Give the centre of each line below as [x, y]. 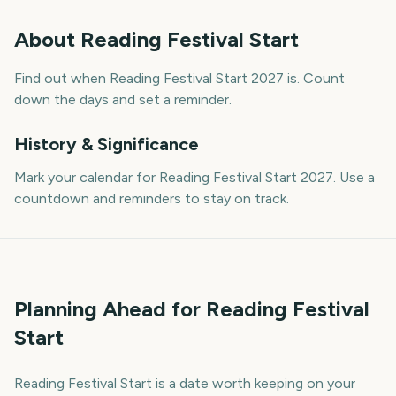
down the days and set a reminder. [123, 99]
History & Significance [107, 144]
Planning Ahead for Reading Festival [192, 309]
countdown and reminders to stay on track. [152, 198]
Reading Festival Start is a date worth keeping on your [185, 383]
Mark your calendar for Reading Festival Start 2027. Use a [194, 177]
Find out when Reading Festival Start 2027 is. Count [179, 78]
